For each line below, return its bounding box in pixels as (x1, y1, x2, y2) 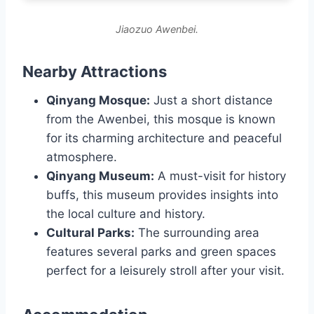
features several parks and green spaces (46, 244, 276, 259)
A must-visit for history (154, 168, 286, 183)
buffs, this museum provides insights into (46, 187, 278, 202)
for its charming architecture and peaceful (46, 130, 282, 145)
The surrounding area (135, 225, 259, 240)
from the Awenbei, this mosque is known (46, 111, 275, 126)
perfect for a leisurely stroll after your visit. (46, 263, 285, 278)
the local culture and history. (46, 206, 205, 221)
